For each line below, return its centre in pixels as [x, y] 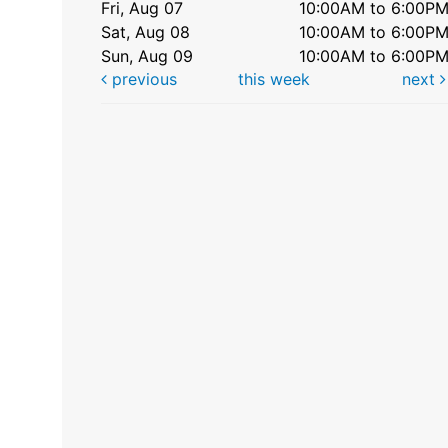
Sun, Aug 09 [147, 55]
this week [273, 78]
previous [142, 78]
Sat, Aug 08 [146, 31]
